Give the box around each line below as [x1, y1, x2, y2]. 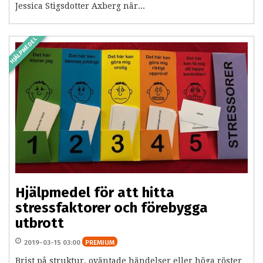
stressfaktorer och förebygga [15, 200, 208, 217]
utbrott [15, 215, 64, 232]
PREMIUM [85, 238, 114, 247]
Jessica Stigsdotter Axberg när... [15, 1, 145, 11]
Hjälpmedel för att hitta [15, 184, 174, 201]
